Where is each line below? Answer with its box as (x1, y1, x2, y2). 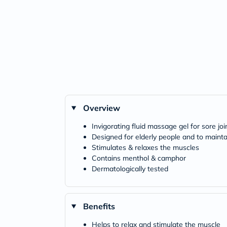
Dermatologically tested (92, 164, 168, 173)
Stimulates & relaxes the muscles (92, 143, 199, 152)
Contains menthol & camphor (92, 154, 186, 163)
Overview (83, 103, 120, 113)
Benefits (83, 201, 115, 211)
